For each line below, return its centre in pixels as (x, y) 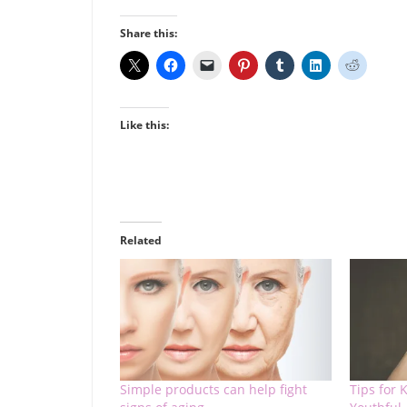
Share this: (149, 34)
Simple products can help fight (213, 389)
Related (141, 241)
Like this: (144, 125)
